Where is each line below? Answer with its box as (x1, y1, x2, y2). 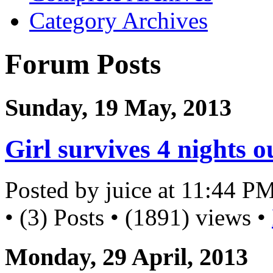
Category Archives (29, 7, 208, 34)
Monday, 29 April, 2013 (5, 243, 248, 271)
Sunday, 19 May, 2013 (5, 93, 232, 121)
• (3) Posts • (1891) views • (5, 204, 272, 230)
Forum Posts (5, 48, 161, 80)
